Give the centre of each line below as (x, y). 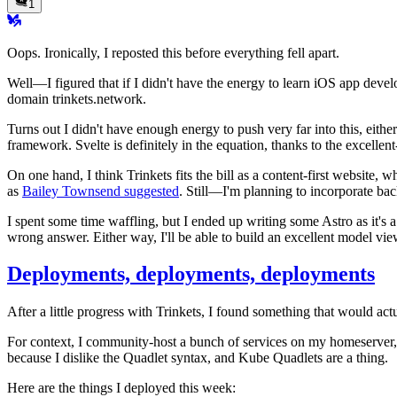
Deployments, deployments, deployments (191, 274)
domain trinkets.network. (77, 98)
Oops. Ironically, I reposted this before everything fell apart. (173, 52)
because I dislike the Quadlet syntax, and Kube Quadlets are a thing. (198, 358)
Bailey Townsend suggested (101, 191)
